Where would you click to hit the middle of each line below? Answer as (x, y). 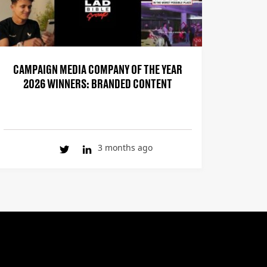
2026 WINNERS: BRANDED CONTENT (97, 83)
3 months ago (125, 147)
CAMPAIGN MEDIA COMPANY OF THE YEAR (97, 68)
